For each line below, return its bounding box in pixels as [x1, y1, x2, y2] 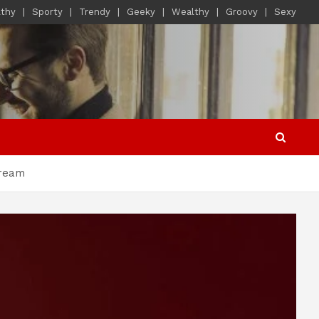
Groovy [226, 6, 258, 17]
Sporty [32, 6, 63, 17]
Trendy [79, 6, 110, 17]
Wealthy [172, 6, 209, 17]
